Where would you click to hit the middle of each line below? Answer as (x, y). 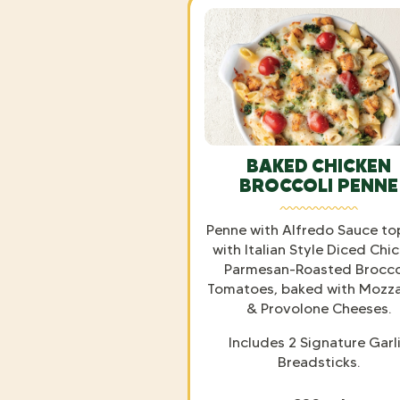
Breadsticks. (319, 362)
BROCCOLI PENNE (319, 185)
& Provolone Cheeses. (319, 308)
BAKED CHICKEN (319, 165)
